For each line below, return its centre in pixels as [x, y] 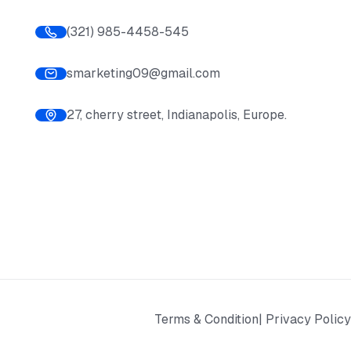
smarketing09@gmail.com [143, 73]
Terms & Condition [206, 319]
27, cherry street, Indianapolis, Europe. [176, 115]
